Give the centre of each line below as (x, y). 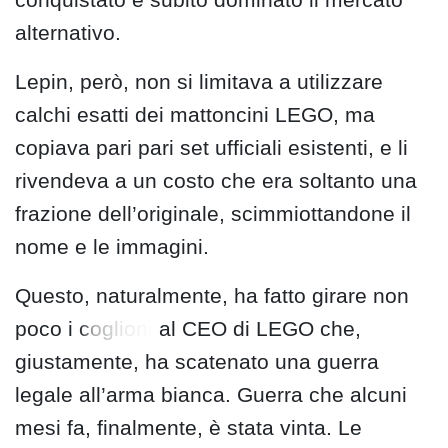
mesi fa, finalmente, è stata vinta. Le (188, 427)
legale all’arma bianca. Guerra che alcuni (211, 394)
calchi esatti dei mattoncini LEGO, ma (195, 114)
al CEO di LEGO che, (257, 328)
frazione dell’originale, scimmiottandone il (213, 213)
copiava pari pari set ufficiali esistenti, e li (211, 147)
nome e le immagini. (112, 246)
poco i (47, 328)
